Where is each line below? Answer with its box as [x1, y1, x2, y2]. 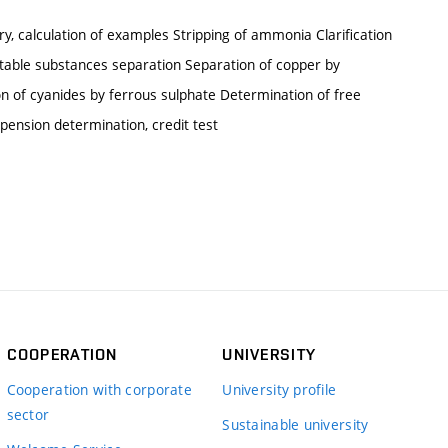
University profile [222, 379, 337, 399]
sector [6, 404, 50, 424]
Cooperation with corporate [6, 379, 192, 399]
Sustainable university [222, 414, 369, 434]
